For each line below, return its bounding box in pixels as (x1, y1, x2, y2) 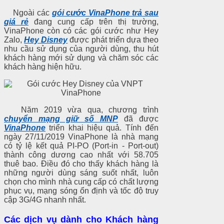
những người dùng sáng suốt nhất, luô (4, 168, 154, 177)
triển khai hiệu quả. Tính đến (45, 123, 158, 132)
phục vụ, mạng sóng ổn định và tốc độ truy (4, 186, 158, 195)
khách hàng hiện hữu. (4, 62, 81, 71)
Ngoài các (4, 8, 52, 17)
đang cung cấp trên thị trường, (28, 17, 158, 26)
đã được (117, 114, 158, 123)
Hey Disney (24, 35, 68, 44)
